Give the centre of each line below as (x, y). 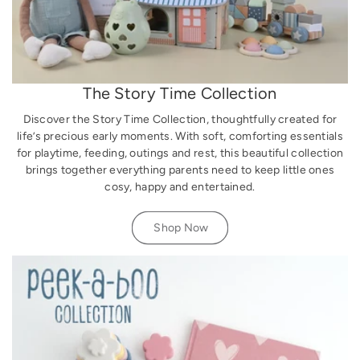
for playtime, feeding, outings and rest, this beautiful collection (180, 153)
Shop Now (181, 228)
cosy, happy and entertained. (180, 187)
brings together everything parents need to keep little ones (180, 170)
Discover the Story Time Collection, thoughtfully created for (180, 120)
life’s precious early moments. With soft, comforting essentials (180, 137)
